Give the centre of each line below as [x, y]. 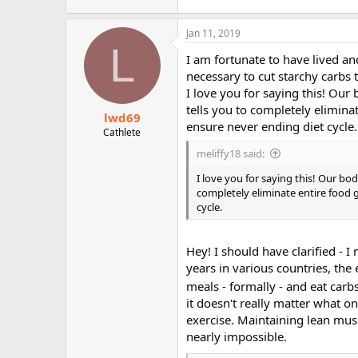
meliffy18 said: [231, 153]
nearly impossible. [237, 336]
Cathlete [122, 132]
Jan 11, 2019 [213, 33]
